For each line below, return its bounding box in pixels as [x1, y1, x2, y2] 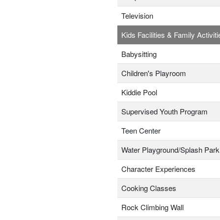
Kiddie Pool [121, 87, 157, 98]
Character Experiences [121, 164, 195, 174]
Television [121, 10, 153, 21]
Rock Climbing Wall [121, 202, 184, 213]
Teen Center [121, 125, 161, 136]
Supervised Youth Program [121, 106, 208, 117]
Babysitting [121, 49, 157, 59]
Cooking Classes [121, 183, 176, 193]
